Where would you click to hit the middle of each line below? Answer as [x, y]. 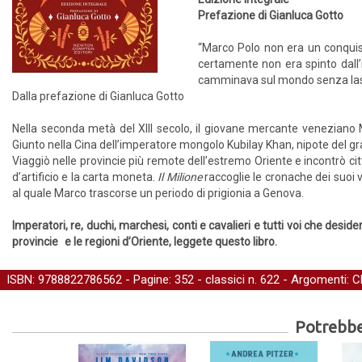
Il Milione [180, 177]
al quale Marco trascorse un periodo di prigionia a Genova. [158, 193]
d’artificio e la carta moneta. [85, 177]
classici [225, 280]
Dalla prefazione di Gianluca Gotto [99, 96]
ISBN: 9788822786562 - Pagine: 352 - [106, 280]
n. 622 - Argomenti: [299, 280]
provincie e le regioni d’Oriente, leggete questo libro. [146, 242]
